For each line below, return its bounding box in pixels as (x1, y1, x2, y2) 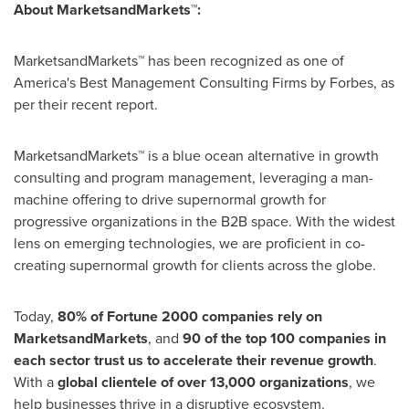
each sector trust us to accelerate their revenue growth (14, 350, 373, 371)
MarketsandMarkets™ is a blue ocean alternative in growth (14, 145, 379, 166)
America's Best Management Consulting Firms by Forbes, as (14, 72, 394, 93)
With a (14, 372, 58, 393)
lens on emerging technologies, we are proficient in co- (14, 233, 365, 254)
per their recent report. (14, 94, 158, 115)
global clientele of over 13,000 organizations (58, 372, 349, 393)
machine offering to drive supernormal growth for (14, 189, 326, 210)
